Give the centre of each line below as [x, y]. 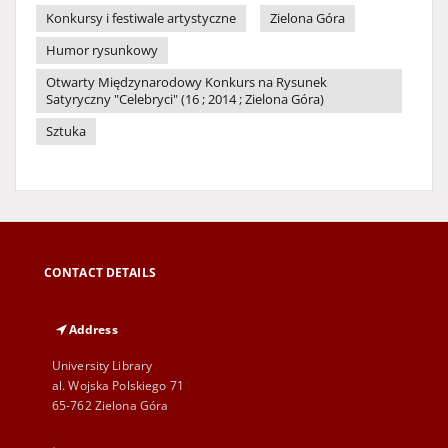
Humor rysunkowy [102, 50]
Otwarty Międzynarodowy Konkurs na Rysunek [186, 82]
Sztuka [66, 131]
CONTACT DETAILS [100, 272]
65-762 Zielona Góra [110, 405]
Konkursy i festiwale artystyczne [141, 18]
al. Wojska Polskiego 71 [118, 385]
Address [93, 329]
